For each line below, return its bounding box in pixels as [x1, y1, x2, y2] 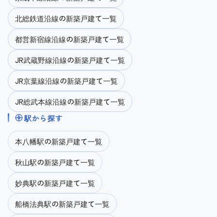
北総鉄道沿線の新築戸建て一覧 [15, 13, 117, 23]
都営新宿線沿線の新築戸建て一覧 [15, 33, 124, 44]
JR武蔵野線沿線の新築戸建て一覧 [15, 54, 125, 65]
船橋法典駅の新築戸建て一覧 [15, 198, 109, 209]
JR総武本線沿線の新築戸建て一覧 [15, 96, 125, 107]
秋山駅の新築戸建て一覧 [15, 156, 95, 167]
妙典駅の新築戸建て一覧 [15, 177, 95, 188]
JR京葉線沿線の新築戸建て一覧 [15, 75, 118, 86]
